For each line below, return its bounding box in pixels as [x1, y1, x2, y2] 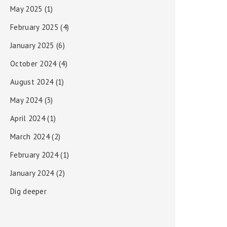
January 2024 [10, 168, 54, 178]
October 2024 [10, 59, 57, 68]
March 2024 [10, 132, 50, 141]
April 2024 [10, 113, 45, 123]
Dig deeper [10, 186, 47, 196]
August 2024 [10, 77, 54, 87]
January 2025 [10, 41, 54, 50]
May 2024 [10, 95, 43, 105]
